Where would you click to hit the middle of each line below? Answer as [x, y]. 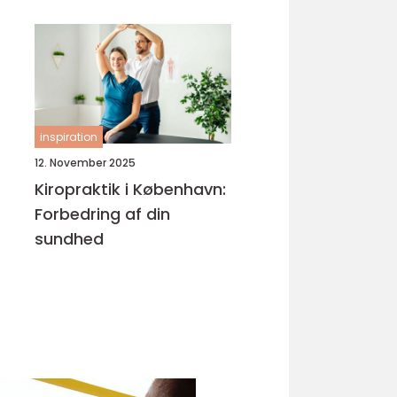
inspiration [69, 137]
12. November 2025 [85, 163]
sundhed [69, 239]
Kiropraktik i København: [130, 189]
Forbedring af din [102, 214]
